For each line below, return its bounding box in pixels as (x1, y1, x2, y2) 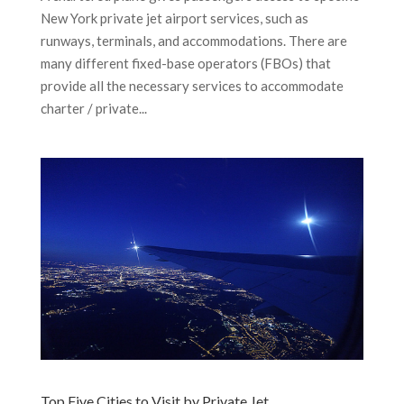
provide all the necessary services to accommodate (40, 77, 344, 94)
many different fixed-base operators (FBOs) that (40, 54, 331, 71)
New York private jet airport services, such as (40, 9, 308, 26)
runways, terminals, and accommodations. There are (40, 32, 347, 49)
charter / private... (40, 99, 147, 116)
